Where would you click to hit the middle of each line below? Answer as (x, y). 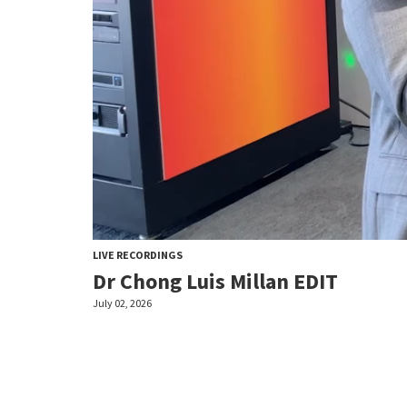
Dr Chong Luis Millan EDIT (215, 282)
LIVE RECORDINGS (138, 255)
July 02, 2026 (122, 303)
